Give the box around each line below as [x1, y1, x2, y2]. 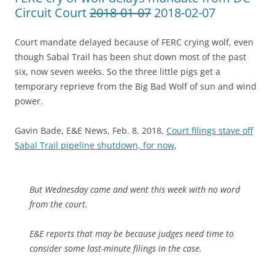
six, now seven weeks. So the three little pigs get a [15, 65, 220, 77]
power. [15, 95, 43, 107]
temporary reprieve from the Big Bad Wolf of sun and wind [15, 80, 257, 92]
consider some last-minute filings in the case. [29, 242, 202, 254]
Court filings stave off [166, 124, 253, 136]
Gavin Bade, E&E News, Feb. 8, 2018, [15, 124, 166, 136]
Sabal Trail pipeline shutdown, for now [15, 139, 174, 151]
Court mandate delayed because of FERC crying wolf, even [15, 36, 254, 48]
